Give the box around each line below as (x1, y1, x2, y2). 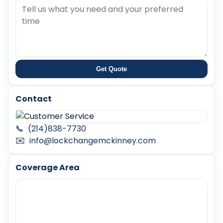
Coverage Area (15, 162, 80, 174)
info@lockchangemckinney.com (29, 135, 156, 147)
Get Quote (96, 65, 127, 73)
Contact (15, 93, 52, 105)
